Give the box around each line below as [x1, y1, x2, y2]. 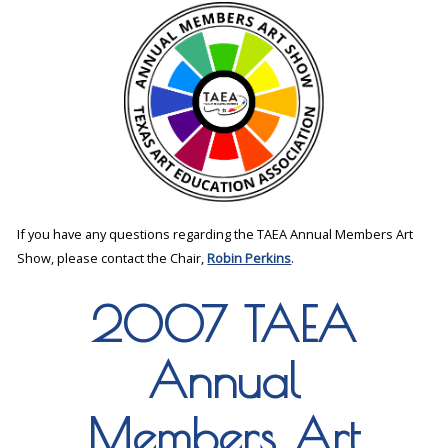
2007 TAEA [91, 296, 356, 353]
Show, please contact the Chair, [17, 249, 208, 268]
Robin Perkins [207, 249, 292, 268]
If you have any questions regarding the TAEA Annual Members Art [17, 225, 414, 244]
